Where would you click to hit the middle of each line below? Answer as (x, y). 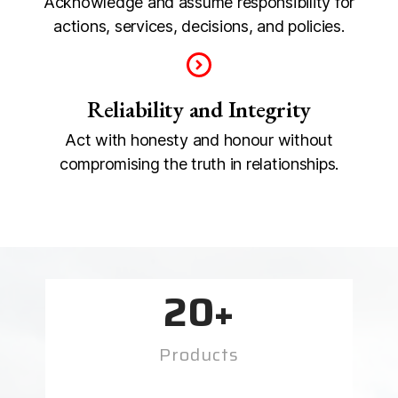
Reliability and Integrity (199, 109)
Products (199, 354)
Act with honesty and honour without (199, 139)
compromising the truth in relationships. (199, 163)
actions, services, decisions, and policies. (199, 26)
